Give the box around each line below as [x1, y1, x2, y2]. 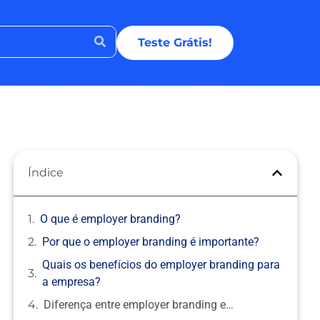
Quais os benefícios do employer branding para [42, 258, 281, 271]
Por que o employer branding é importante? [42, 235, 260, 249]
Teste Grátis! [138, 35, 213, 49]
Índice [28, 166, 64, 179]
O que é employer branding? [40, 212, 181, 226]
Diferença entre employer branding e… [44, 298, 234, 311]
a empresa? [42, 275, 101, 289]
